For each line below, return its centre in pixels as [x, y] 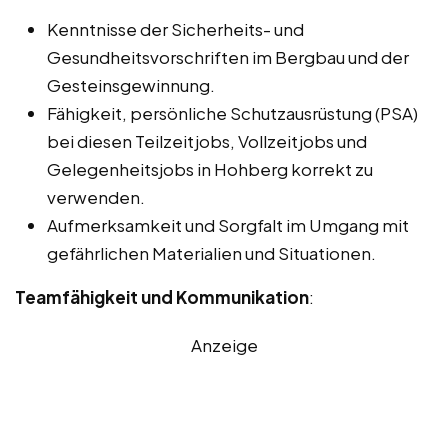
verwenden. [96, 196]
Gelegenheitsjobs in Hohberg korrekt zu [210, 168]
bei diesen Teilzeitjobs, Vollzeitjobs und [207, 140]
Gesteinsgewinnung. [131, 84]
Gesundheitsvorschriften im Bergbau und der [228, 56]
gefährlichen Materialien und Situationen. [211, 252]
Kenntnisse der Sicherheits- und [175, 28]
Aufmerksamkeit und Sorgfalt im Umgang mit [228, 224]
